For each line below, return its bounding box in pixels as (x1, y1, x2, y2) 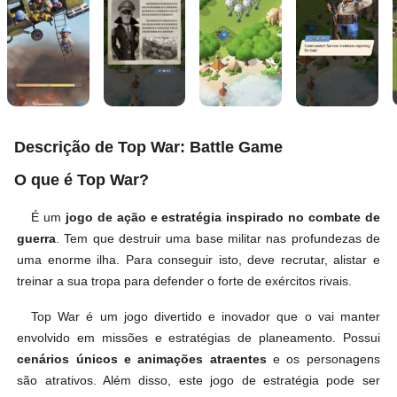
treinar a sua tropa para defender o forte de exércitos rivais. (17, 273, 353, 288)
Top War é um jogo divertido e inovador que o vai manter (31, 309, 380, 324)
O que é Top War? (14, 170, 149, 189)
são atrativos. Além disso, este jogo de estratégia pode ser (17, 373, 380, 388)
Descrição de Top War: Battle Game (14, 137, 283, 156)
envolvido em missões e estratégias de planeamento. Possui (17, 331, 380, 346)
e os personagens (266, 352, 380, 367)
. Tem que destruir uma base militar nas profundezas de (56, 230, 380, 245)
